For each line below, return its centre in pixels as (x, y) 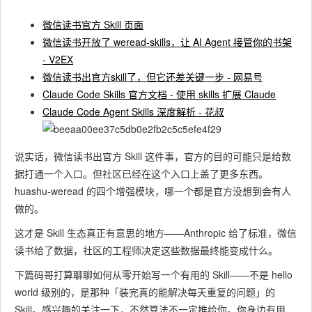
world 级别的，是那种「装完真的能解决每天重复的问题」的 (145, 292)
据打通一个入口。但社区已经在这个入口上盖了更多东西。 (141, 173)
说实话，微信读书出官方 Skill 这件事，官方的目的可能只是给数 (153, 156)
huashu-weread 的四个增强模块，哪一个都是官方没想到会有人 (153, 191)
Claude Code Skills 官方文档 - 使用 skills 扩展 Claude (159, 94)
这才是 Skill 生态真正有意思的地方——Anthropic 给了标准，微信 (156, 233)
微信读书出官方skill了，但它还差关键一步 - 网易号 (153, 77)
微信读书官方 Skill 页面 (93, 24)
